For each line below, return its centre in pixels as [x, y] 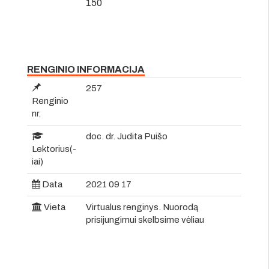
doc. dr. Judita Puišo [127, 136]
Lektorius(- [54, 149]
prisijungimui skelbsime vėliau [145, 219]
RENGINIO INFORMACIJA [86, 69]
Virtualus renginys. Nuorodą [142, 207]
